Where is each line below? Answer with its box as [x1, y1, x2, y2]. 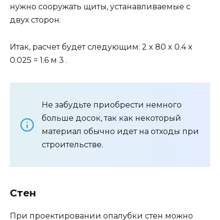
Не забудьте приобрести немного [42, 100, 182, 110]
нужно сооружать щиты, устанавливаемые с [10, 2, 191, 12]
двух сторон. [10, 15, 61, 25]
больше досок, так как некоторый [42, 113, 181, 123]
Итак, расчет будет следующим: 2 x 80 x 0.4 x [10, 42, 192, 52]
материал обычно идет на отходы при [42, 126, 199, 136]
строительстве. [42, 139, 103, 149]
